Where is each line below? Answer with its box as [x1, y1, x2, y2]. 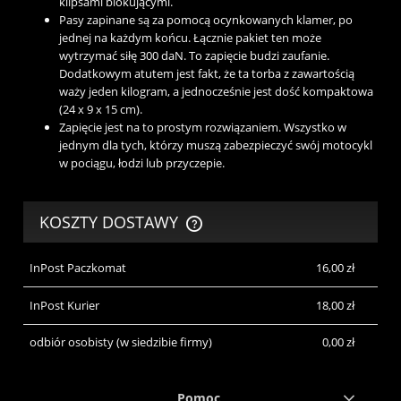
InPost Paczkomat [29, 260, 126, 277]
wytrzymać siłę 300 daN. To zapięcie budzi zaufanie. [59, 47, 329, 64]
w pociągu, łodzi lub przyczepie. [59, 155, 225, 172]
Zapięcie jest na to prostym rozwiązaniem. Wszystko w [59, 119, 346, 136]
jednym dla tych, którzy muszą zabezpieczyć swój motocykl [59, 137, 372, 154]
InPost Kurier [29, 296, 99, 313]
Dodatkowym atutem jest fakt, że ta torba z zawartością [59, 65, 354, 82]
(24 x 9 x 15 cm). [59, 101, 142, 118]
